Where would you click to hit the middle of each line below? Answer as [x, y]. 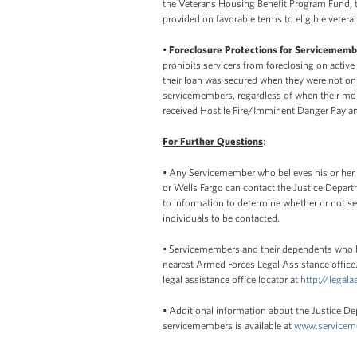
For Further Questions [213, 141]
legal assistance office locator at [231, 279]
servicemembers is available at [228, 325]
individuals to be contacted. [221, 218]
